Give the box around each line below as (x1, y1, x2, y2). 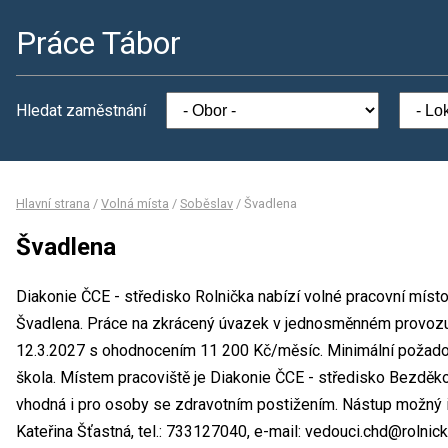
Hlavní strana (16, 196, 90, 211)
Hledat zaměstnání (16, 101, 146, 120)
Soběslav (180, 196, 233, 211)
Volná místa (101, 196, 169, 211)
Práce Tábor (16, 24, 181, 62)
